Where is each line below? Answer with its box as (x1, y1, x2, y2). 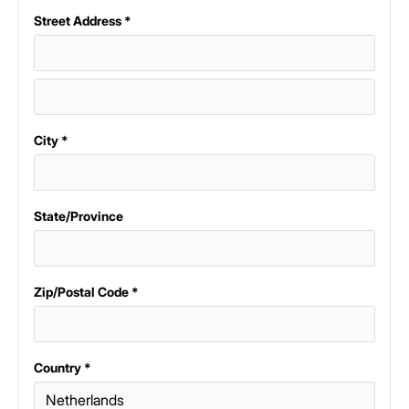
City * (34, 132, 68, 148)
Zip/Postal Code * (34, 284, 139, 299)
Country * (34, 360, 91, 375)
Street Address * (34, 13, 131, 28)
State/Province (34, 208, 123, 224)
